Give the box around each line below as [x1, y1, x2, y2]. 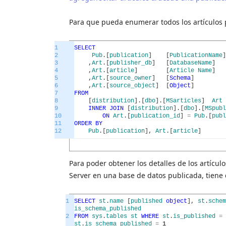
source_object [109, 82, 155, 90]
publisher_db [109, 60, 152, 67]
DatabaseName [169, 60, 212, 67]
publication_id [131, 112, 180, 120]
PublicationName [169, 52, 222, 60]
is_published [173, 213, 215, 220]
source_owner [109, 75, 152, 82]
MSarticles [166, 97, 201, 105]
